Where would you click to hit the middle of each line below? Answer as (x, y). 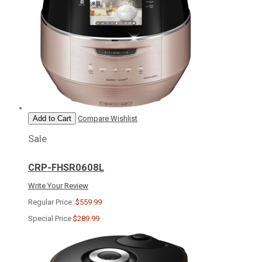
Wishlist (124, 119)
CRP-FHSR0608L (66, 167)
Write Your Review (58, 185)
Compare (93, 119)
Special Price (50, 218)
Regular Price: (51, 202)
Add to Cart (52, 119)
